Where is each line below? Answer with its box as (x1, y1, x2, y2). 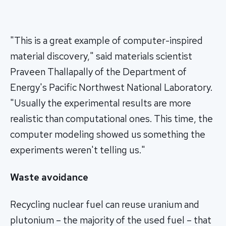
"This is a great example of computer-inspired (10, 34, 203, 47)
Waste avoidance (10, 171, 88, 184)
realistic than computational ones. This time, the (10, 112, 213, 126)
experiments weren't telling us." (10, 144, 145, 157)
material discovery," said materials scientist (10, 50, 192, 63)
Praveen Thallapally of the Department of (10, 66, 187, 79)
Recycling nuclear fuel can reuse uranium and (10, 198, 199, 211)
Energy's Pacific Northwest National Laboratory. (10, 81, 212, 94)
